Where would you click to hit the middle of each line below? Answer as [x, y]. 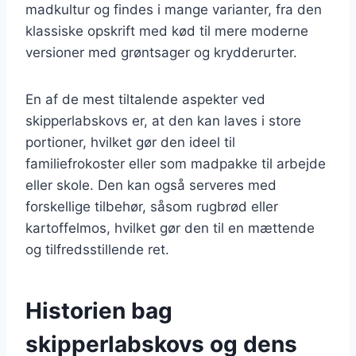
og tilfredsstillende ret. [97, 249]
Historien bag [99, 310]
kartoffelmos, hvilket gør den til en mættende [170, 228]
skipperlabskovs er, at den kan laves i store [163, 120]
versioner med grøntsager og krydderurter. [161, 52]
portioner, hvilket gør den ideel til [130, 142]
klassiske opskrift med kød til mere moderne [167, 31]
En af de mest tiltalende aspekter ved [145, 99]
